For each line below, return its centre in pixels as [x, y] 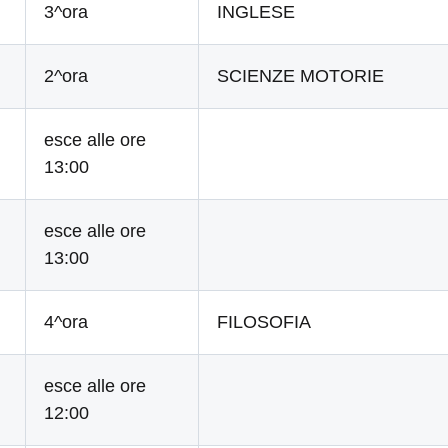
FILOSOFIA [264, 322]
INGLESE [256, 12]
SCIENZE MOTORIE [301, 76]
